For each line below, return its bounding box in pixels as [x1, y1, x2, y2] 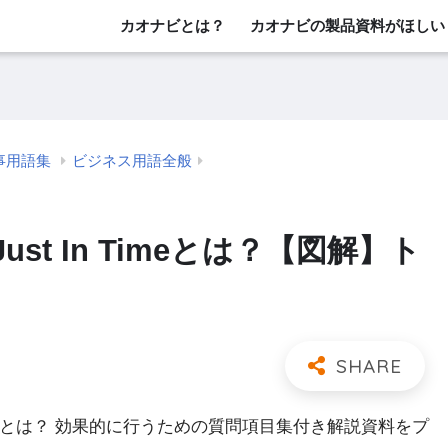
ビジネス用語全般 [72, 153, 192, 170]
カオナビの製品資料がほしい [250, 17, 445, 34]
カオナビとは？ [120, 17, 225, 34]
